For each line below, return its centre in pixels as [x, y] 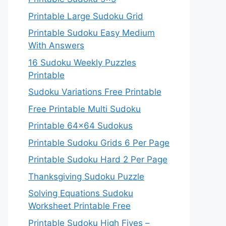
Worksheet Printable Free [79, 206]
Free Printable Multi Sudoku [84, 109]
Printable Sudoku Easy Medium [92, 33]
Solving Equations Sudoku [81, 193]
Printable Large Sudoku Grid [86, 16]
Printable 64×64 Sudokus [80, 126]
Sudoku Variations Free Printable [95, 92]
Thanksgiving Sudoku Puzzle [86, 176]
